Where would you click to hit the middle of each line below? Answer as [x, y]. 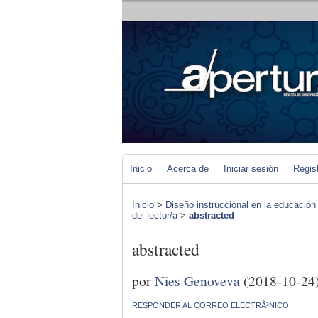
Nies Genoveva [197, 280]
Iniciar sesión [251, 169]
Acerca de [188, 169]
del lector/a [155, 215]
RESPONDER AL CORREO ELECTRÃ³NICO [210, 305]
